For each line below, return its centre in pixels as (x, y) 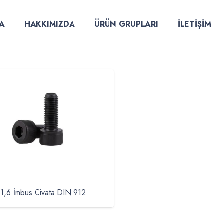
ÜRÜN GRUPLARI (126, 24)
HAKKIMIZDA (49, 24)
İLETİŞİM (194, 24)
